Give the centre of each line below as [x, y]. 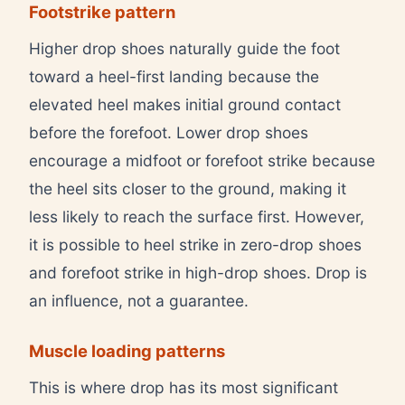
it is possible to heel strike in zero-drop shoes [195, 244]
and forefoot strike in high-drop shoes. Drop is [198, 272]
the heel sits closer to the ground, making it [188, 188]
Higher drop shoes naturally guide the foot [184, 48]
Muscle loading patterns [127, 350]
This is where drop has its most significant [184, 387]
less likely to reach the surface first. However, [197, 216]
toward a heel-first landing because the [174, 76]
